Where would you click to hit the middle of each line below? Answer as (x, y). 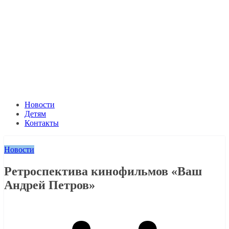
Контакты (42, 123)
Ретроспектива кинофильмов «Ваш (103, 171)
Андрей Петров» (50, 185)
